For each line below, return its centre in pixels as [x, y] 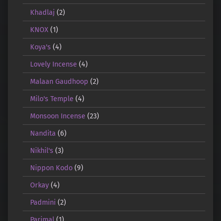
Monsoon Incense [57, 116]
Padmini [43, 202]
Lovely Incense [53, 64]
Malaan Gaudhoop [59, 81]
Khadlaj [42, 12]
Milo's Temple [52, 98]
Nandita [43, 133]
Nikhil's [41, 150]
